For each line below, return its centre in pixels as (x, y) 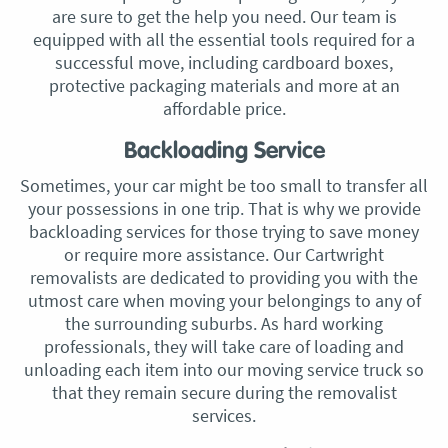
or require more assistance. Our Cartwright (224, 254)
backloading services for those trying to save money (224, 231)
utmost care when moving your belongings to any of (224, 300)
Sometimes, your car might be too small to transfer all (224, 185)
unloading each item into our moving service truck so (224, 369)
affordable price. (224, 108)
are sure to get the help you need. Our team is (224, 16)
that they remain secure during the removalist (224, 392)
